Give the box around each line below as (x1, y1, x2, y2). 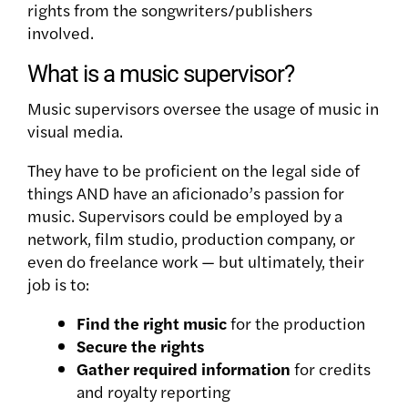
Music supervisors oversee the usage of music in (27, 97, 379, 120)
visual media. (27, 119, 127, 143)
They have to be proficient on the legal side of (27, 158, 360, 182)
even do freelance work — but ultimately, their (27, 250, 364, 273)
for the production (227, 311, 365, 335)
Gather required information (76, 357, 291, 381)
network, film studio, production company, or (27, 227, 355, 250)
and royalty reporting (76, 380, 230, 403)
